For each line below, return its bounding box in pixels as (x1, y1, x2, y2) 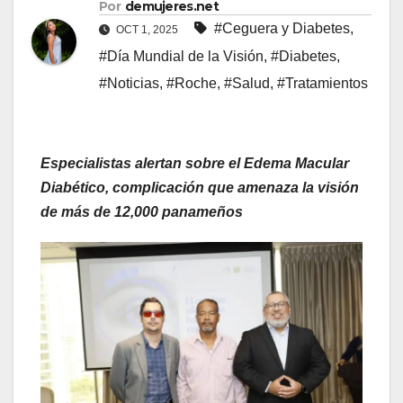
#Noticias (99, 76, 159, 92)
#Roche (166, 76, 217, 92)
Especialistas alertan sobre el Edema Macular (40, 156, 349, 172)
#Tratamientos (277, 76, 368, 92)
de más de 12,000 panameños (40, 204, 243, 220)
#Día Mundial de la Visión (99, 49, 264, 65)
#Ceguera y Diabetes (214, 21, 350, 37)
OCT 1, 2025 (113, 23, 178, 37)
